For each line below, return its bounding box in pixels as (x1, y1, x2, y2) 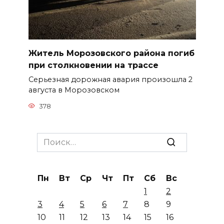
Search (36, 133, 64, 143)
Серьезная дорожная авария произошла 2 (28, 75, 192, 84)
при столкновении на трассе (28, 60, 158, 70)
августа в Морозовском (28, 85, 119, 95)
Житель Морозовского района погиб (28, 48, 194, 58)
